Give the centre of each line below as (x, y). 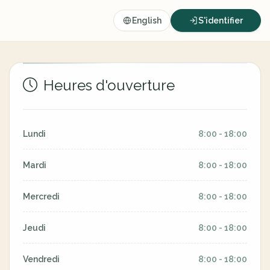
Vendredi (41, 259)
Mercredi (41, 196)
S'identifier (221, 20)
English (147, 20)
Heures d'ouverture (107, 85)
